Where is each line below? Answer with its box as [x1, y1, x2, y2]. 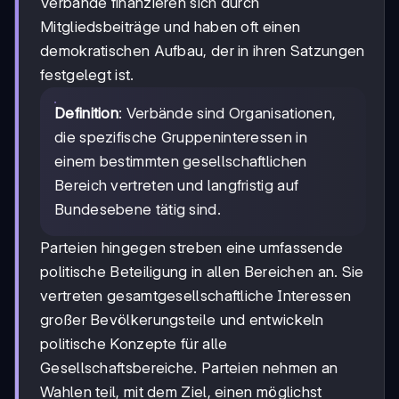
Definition [54, 104, 118, 123]
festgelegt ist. [40, 66, 134, 85]
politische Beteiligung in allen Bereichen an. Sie [40, 263, 364, 281]
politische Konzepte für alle [40, 335, 228, 354]
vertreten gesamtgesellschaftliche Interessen [40, 287, 352, 305]
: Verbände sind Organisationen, [118, 104, 337, 123]
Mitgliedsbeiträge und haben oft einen [40, 18, 301, 37]
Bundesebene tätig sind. [54, 200, 221, 219]
